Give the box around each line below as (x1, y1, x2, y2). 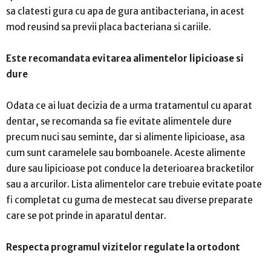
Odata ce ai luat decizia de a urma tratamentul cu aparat (6, 99, 252, 111)
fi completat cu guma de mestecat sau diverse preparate (6, 194, 253, 206)
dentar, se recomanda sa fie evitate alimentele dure (6, 115, 232, 127)
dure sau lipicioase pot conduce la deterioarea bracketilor (6, 162, 254, 174)
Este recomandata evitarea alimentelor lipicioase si (6, 52, 244, 64)
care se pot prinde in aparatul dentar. (6, 209, 166, 221)
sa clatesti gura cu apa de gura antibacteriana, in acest (6, 5, 244, 17)
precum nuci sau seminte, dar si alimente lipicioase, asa (6, 131, 245, 143)
